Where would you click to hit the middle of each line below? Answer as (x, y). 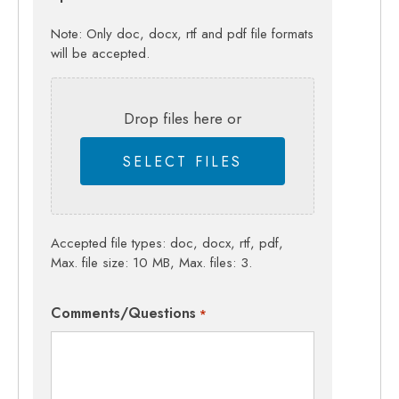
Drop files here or (183, 119)
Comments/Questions (124, 313)
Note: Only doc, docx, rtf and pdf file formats (183, 34)
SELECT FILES (183, 162)
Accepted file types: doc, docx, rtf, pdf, (167, 244)
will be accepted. (101, 54)
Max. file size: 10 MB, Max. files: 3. (152, 263)
